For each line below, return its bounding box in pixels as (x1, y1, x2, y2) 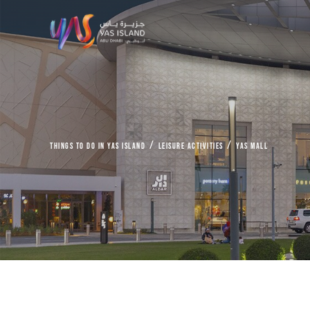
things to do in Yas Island (50, 141, 145, 152)
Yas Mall (236, 141, 268, 152)
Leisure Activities (158, 141, 224, 152)
